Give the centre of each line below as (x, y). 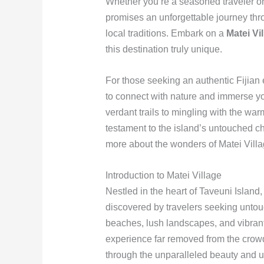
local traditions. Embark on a (166, 34)
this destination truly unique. (164, 49)
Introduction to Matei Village (163, 175)
